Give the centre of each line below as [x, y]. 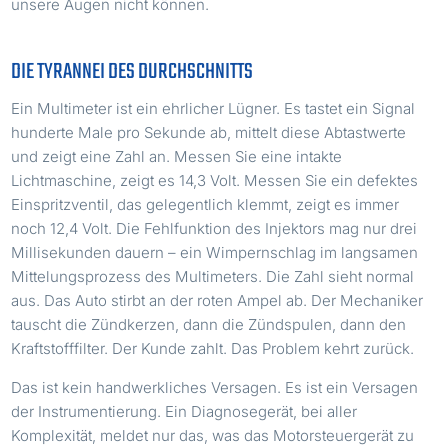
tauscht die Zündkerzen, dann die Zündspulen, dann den [209, 324]
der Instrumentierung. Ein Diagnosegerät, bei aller [184, 411]
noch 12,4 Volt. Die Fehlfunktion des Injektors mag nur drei [214, 228]
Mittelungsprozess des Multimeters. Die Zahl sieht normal [213, 276]
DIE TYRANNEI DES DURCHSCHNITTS [132, 71]
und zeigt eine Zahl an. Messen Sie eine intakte [177, 156]
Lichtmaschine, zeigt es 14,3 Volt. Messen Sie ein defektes [215, 180]
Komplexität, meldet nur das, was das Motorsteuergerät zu [213, 435]
